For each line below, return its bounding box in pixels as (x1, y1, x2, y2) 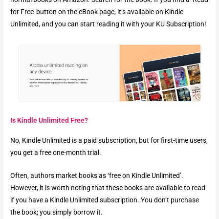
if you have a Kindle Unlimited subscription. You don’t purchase (10, 196, 199, 204)
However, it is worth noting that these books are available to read (10, 184, 206, 192)
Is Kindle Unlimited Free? (10, 116, 88, 125)
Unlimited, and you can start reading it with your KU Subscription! (10, 20, 207, 28)
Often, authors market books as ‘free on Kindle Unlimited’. (10, 172, 184, 180)
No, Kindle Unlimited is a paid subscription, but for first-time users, (10, 136, 208, 145)
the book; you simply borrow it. (10, 208, 103, 217)
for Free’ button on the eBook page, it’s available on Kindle (10, 8, 184, 16)
